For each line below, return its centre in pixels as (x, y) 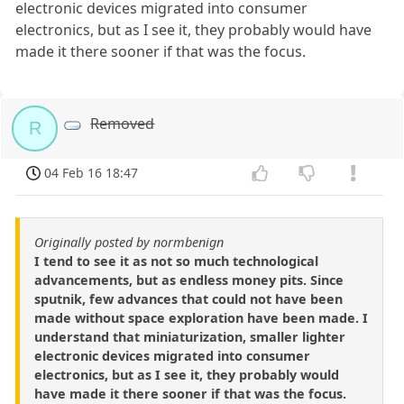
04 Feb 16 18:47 (92, 173)
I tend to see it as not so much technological (176, 261)
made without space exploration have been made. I (201, 317)
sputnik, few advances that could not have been (188, 298)
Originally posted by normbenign (129, 242)
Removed (123, 124)
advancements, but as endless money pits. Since (189, 280)
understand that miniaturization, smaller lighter (190, 336)
